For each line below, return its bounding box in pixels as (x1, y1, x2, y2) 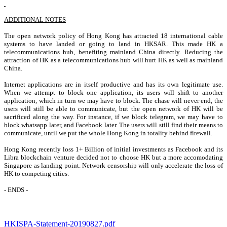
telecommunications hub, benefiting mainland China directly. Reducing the (4, 48, 223, 56)
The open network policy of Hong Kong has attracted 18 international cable (4, 31, 223, 40)
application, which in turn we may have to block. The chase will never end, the (4, 96, 223, 104)
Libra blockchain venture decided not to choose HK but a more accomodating (4, 153, 223, 161)
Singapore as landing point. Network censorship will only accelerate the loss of (4, 161, 223, 169)
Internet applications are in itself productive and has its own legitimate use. (4, 80, 223, 88)
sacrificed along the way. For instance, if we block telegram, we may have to (4, 112, 223, 121)
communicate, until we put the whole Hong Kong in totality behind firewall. (4, 129, 212, 137)
